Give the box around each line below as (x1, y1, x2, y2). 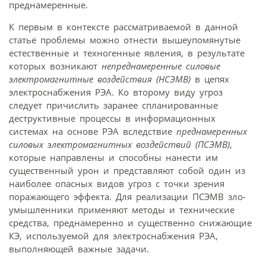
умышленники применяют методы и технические (9, 203, 235, 216)
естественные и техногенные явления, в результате (9, 46, 245, 59)
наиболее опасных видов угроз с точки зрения (9, 177, 224, 189)
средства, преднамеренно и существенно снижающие (9, 216, 252, 229)
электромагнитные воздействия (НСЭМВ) (9, 72, 191, 85)
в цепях (191, 72, 229, 85)
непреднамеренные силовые (102, 59, 220, 72)
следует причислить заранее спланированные (9, 99, 218, 111)
